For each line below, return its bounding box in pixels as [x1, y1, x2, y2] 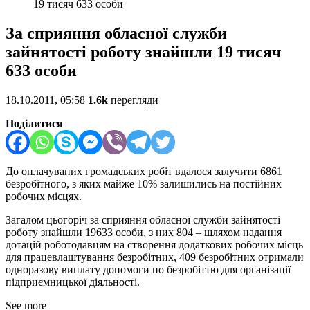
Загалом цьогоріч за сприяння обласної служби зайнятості [6, 214, 280, 226]
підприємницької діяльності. [6, 276, 140, 289]
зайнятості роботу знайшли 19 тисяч [6, 43, 282, 62]
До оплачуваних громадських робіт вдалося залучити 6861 [6, 165, 282, 178]
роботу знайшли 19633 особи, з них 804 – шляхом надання [6, 226, 282, 239]
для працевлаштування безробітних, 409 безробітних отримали [6, 251, 304, 264]
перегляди [108, 94, 158, 107]
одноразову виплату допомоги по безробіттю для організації [6, 264, 291, 276]
